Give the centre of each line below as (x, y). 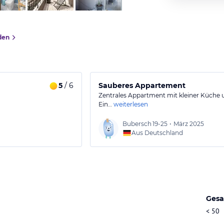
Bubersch (137, 124)
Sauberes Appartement (142, 85)
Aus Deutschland (157, 133)
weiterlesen (131, 104)
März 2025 (189, 124)
